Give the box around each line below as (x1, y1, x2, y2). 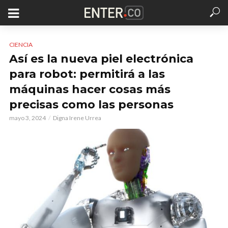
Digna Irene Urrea (53, 114, 101, 122)
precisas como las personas (9, 98, 174, 111)
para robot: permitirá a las (9, 67, 165, 81)
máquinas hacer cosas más (9, 82, 170, 96)
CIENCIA (9, 41, 33, 48)
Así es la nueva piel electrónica (9, 52, 193, 66)
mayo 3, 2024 (9, 114, 46, 122)
